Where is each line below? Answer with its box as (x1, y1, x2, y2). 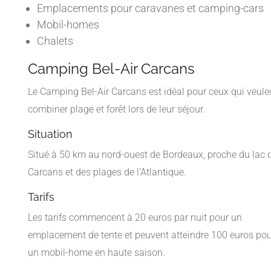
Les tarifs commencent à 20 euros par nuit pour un (28, 211, 242, 223)
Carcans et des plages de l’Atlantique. (28, 166, 186, 178)
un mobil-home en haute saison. (28, 246, 165, 258)
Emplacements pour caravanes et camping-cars (37, 1, 264, 15)
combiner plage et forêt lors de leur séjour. (28, 103, 205, 115)
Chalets (37, 34, 73, 47)
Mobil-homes (37, 18, 99, 31)
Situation (28, 127, 73, 140)
